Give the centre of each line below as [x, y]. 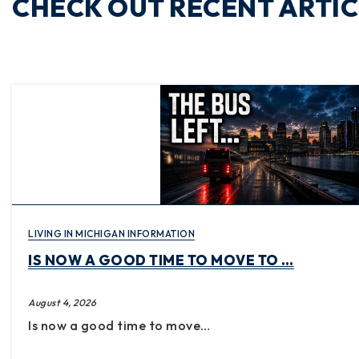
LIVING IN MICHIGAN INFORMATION [111, 234]
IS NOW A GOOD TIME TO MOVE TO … [161, 260]
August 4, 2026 [62, 303]
